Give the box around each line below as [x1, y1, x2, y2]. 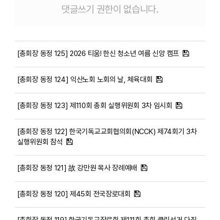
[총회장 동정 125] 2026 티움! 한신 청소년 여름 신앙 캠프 [17, 49, 179, 58]
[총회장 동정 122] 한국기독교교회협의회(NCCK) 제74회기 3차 [17, 127, 197, 136]
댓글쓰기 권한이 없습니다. [61, 3, 159, 15]
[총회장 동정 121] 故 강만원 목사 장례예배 [17, 163, 137, 172]
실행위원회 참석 [17, 137, 63, 146]
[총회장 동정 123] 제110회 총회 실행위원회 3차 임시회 [17, 101, 172, 110]
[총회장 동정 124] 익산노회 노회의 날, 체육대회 [17, 75, 153, 84]
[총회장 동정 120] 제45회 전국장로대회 [17, 189, 131, 198]
